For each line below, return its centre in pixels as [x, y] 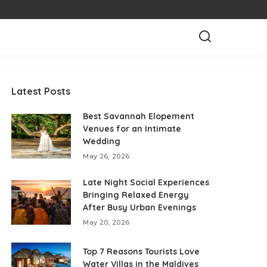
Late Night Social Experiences [146, 182]
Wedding [102, 141]
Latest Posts [41, 91]
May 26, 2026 [106, 156]
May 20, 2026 [106, 222]
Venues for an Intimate [132, 129]
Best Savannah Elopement [139, 116]
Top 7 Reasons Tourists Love [142, 252]
